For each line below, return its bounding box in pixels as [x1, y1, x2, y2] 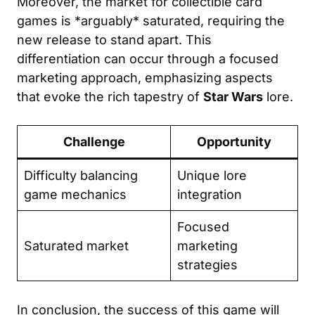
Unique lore [177, 167, 247, 183]
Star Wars [203, 89, 263, 104]
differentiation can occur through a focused [17, 51, 278, 66]
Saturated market [24, 238, 129, 253]
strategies [177, 257, 238, 272]
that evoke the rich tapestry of [17, 89, 203, 104]
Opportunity [197, 134, 271, 149]
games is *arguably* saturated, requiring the [17, 13, 285, 28]
